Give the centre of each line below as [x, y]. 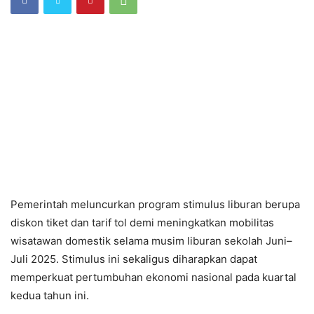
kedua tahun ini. [50, 295]
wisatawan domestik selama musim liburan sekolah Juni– [151, 240]
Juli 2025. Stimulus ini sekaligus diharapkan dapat [134, 259]
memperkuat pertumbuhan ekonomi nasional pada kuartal [153, 277]
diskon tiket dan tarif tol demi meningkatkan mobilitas [142, 222]
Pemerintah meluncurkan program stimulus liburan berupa [155, 204]
